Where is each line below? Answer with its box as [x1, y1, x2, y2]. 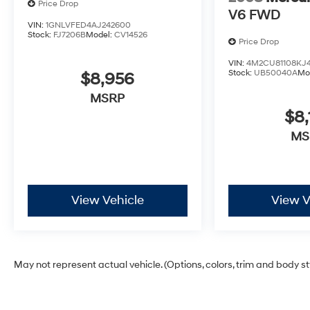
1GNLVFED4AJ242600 [46, 19, 131, 30]
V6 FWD [228, 6, 280, 24]
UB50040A [253, 67, 298, 78]
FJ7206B [53, 29, 86, 40]
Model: [86, 29, 114, 40]
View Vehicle [71, 192, 144, 208]
